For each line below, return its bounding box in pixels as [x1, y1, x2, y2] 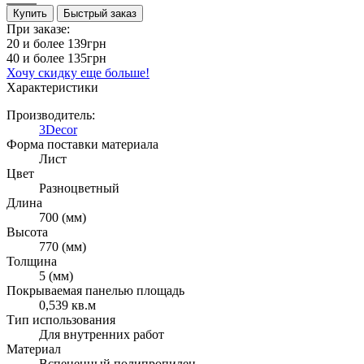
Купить [13, 6, 47, 19]
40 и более [6, 50, 67, 65]
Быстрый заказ [63, 6, 136, 19]
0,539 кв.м [39, 297, 96, 312]
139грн [67, 36, 106, 50]
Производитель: [6, 107, 95, 122]
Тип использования [6, 312, 115, 327]
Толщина [6, 253, 57, 268]
